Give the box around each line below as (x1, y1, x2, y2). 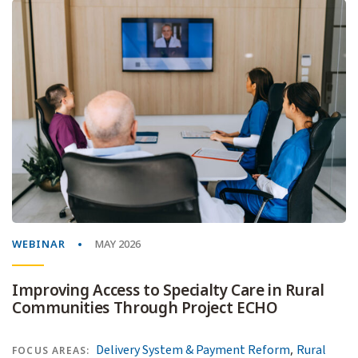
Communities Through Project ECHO (12, 297, 278, 320)
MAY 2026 (94, 237, 141, 253)
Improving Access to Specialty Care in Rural (12, 280, 324, 302)
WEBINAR (12, 237, 66, 253)
